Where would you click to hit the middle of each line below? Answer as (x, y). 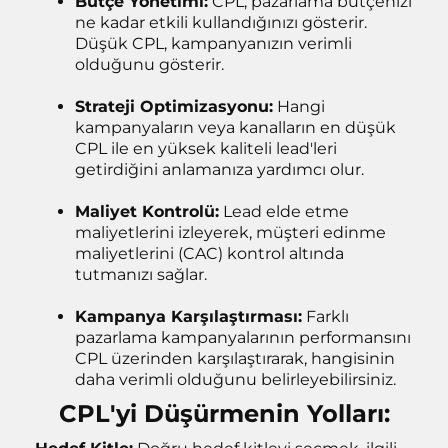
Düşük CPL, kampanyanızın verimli (213, 43)
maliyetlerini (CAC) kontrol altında (209, 253)
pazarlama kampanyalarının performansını (243, 337)
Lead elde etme (284, 211)
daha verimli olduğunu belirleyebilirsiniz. (235, 379)
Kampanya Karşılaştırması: (188, 316)
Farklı (325, 316)
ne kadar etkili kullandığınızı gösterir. (221, 22)
